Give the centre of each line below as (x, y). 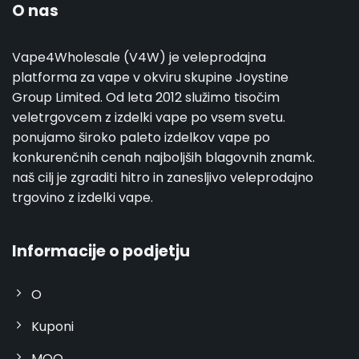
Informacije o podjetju (101, 251)
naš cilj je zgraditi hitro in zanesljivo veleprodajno (162, 177)
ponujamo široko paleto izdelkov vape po (141, 137)
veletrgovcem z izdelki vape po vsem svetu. (148, 117)
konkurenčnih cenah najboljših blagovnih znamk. (163, 157)
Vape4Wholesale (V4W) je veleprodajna (139, 57)
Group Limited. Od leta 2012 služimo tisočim (145, 97)
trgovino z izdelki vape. (82, 197)
